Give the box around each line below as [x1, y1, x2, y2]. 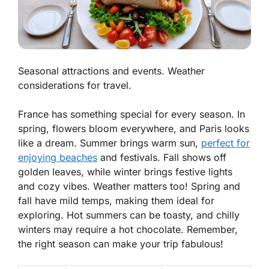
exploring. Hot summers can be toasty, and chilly [18, 209, 240, 222]
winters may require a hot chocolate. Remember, [18, 223, 238, 236]
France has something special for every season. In [18, 108, 245, 121]
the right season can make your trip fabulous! [18, 238, 223, 250]
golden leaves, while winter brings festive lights [18, 166, 232, 178]
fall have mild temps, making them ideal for [18, 195, 214, 207]
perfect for [201, 137, 250, 150]
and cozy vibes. [18, 180, 93, 193]
